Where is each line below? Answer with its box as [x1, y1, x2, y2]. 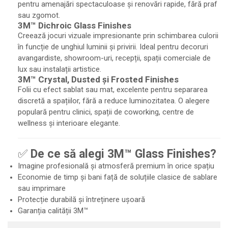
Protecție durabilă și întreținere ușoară [18, 194, 145, 204]
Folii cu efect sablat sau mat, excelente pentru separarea [18, 84, 208, 94]
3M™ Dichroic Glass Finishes [18, 20, 131, 31]
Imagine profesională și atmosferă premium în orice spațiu [18, 161, 214, 170]
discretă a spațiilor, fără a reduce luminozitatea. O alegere [18, 96, 210, 105]
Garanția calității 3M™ [18, 206, 88, 215]
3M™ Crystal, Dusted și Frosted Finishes [18, 74, 179, 84]
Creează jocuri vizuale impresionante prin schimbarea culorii [18, 31, 218, 40]
